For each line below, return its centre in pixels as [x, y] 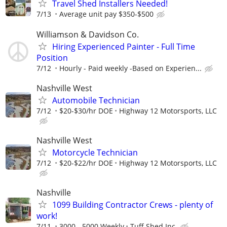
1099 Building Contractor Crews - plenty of [133, 205]
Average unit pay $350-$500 [106, 14]
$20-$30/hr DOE [86, 110]
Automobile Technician [96, 100]
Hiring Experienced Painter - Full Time [124, 46]
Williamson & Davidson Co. [88, 34]
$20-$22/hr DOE [86, 163]
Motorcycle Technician [95, 152]
